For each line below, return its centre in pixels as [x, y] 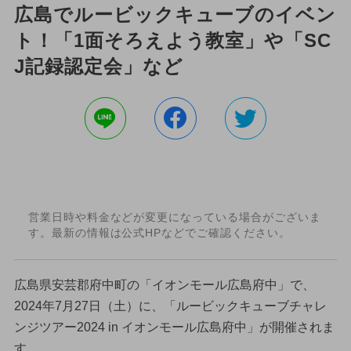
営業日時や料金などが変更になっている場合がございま [174, 217]
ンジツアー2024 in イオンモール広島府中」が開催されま [174, 327]
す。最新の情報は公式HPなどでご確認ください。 [159, 233]
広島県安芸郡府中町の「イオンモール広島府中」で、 [164, 284]
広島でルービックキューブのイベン [175, 14]
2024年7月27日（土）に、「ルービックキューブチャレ [170, 306]
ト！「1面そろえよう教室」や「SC [173, 40]
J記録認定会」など [98, 66]
